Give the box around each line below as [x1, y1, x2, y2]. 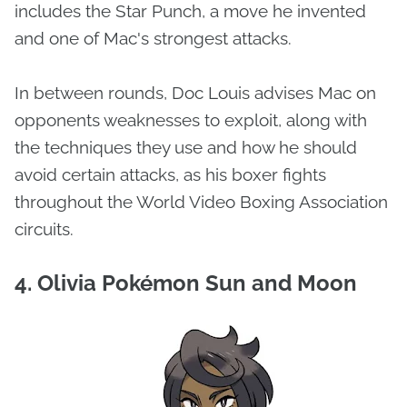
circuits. [15, 219, 74, 240]
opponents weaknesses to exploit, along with [15, 110, 367, 131]
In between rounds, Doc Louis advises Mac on [15, 83, 376, 104]
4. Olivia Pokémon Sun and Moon [15, 270, 357, 297]
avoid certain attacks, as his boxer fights [15, 164, 326, 185]
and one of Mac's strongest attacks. [15, 28, 292, 49]
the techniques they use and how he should [15, 137, 357, 158]
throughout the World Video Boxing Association [15, 192, 388, 213]
